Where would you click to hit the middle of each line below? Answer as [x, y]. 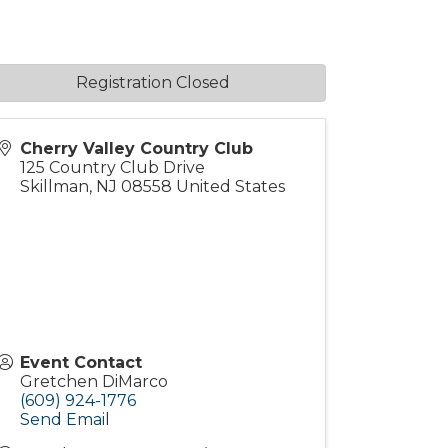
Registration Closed [152, 82]
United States [231, 186]
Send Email [65, 419]
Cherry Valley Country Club [137, 148]
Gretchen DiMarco [94, 381]
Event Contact [81, 362]
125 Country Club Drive [113, 167]
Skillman [55, 186]
